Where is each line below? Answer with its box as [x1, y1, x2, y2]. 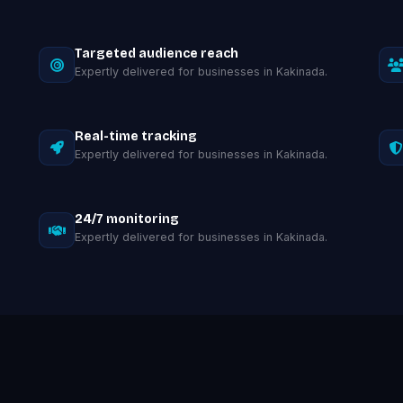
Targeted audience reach [75, 46, 239, 61]
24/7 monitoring [75, 211, 180, 227]
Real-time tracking [75, 129, 198, 144]
